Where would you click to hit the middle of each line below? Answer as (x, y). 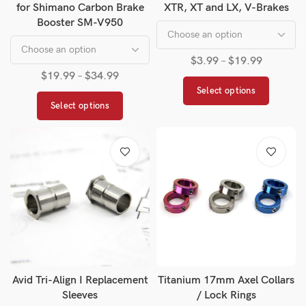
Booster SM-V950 (80, 23)
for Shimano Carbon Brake (80, 8)
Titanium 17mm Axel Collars (226, 280)
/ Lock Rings (226, 295)
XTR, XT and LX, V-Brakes (226, 8)
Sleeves (80, 295)
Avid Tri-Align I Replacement (80, 280)
